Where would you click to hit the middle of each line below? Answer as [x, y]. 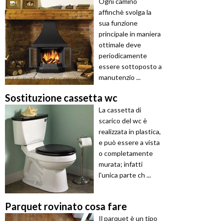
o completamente [126, 153]
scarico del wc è [123, 121]
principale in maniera [130, 34]
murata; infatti [121, 164]
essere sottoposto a [130, 67]
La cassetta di [120, 110]
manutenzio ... [120, 77]
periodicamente [123, 56]
